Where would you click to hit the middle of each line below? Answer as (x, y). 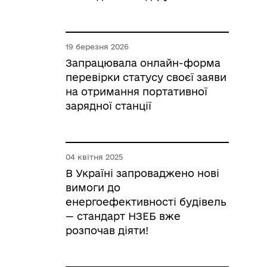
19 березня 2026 (97, 46)
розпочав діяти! (107, 230)
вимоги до (93, 187)
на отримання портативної (136, 91)
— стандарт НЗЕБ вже (123, 216)
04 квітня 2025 (94, 157)
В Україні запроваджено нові (142, 173)
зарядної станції (108, 106)
